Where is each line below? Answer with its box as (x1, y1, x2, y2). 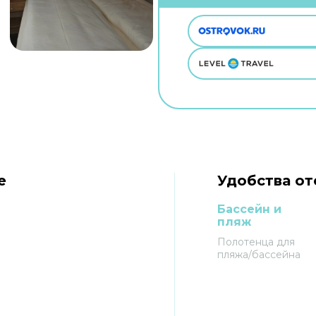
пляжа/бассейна (217, 248, 301, 261)
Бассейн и (217, 202, 282, 216)
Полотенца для (217, 236, 296, 248)
